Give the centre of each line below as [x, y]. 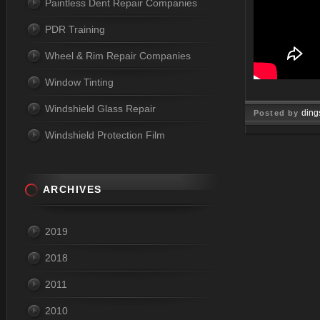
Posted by [278, 113]
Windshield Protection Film [105, 135]
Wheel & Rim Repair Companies [118, 56]
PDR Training [75, 29]
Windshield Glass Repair [100, 109]
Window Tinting [79, 82]
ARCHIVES [72, 189]
